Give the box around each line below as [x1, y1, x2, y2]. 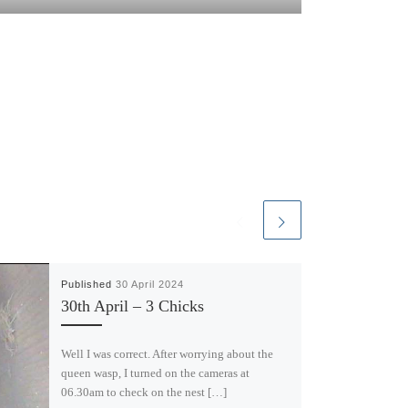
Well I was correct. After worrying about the [60, 347, 273, 361]
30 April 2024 [115, 279, 184, 291]
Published [60, 279, 116, 291]
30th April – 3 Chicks [60, 297, 204, 316]
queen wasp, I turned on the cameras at [60, 366, 250, 380]
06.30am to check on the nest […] [60, 385, 227, 399]
